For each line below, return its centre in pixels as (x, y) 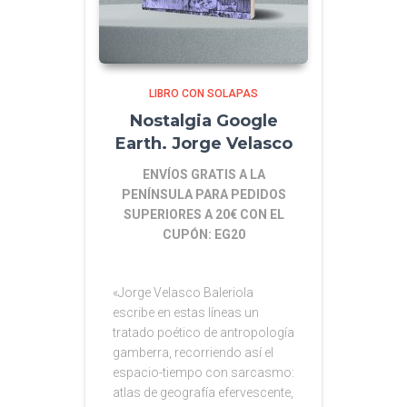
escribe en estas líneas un (186, 312)
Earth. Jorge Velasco (203, 143)
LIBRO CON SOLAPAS (203, 93)
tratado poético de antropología (203, 332)
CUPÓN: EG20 (203, 234)
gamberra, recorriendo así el (193, 352)
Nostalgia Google (203, 120)
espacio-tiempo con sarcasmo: (203, 372)
